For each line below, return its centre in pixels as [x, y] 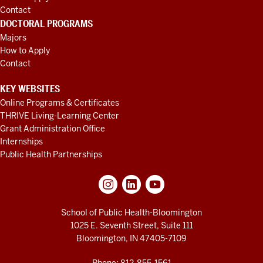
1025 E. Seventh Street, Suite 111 [131, 225]
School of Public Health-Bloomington [131, 213]
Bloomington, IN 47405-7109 [131, 238]
